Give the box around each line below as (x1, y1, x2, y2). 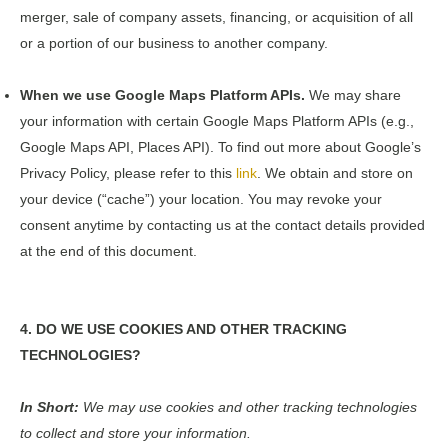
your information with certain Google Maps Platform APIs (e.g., (20, 112, 414, 129)
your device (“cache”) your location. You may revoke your (20, 190, 382, 207)
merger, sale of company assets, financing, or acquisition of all (20, 8, 413, 25)
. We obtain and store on (257, 164, 413, 181)
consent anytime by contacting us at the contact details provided (20, 216, 425, 233)
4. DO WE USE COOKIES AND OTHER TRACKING (20, 320, 347, 337)
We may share (305, 86, 401, 103)
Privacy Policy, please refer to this (20, 164, 236, 181)
